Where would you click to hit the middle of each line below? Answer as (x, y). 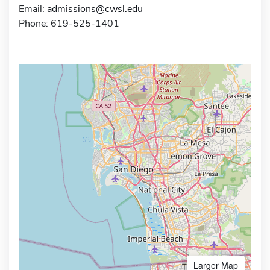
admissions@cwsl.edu (95, 9)
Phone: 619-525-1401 (69, 23)
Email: (33, 9)
